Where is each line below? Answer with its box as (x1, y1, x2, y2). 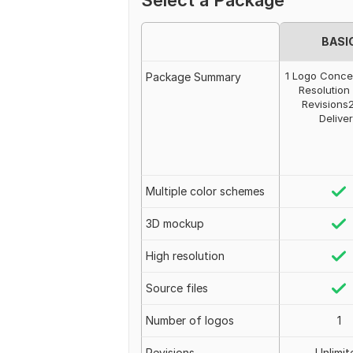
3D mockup (146, 217, 204, 230)
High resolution (146, 249, 225, 262)
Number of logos (146, 314, 234, 327)
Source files (146, 281, 208, 295)
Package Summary (146, 70, 241, 84)
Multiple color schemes (146, 184, 265, 198)
